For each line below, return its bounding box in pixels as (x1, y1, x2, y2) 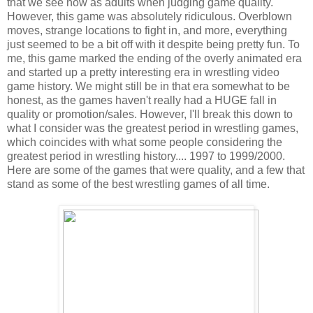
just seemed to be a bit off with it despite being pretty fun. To (7, 38, 300, 51)
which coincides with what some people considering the (7, 136, 282, 149)
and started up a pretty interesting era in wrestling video (7, 66, 279, 79)
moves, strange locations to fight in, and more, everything (7, 24, 287, 37)
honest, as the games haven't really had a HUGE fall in (7, 94, 277, 107)
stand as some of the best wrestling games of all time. (7, 178, 270, 191)
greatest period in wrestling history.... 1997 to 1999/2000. (7, 150, 285, 163)
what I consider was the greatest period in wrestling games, (7, 122, 298, 135)
